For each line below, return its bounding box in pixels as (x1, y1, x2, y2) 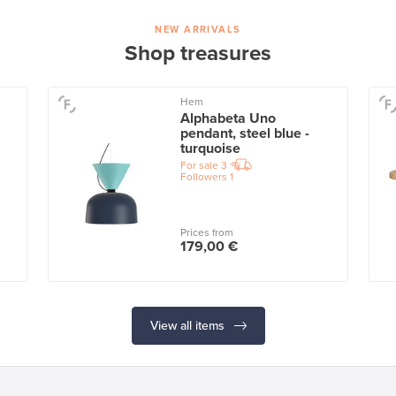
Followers (179, 171, 227, 184)
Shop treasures (125, 41, 271, 67)
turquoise (179, 140, 240, 158)
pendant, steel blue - (179, 125, 309, 143)
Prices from (179, 225, 233, 239)
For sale (179, 159, 218, 172)
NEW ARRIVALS (155, 24, 241, 36)
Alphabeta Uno (179, 110, 276, 128)
